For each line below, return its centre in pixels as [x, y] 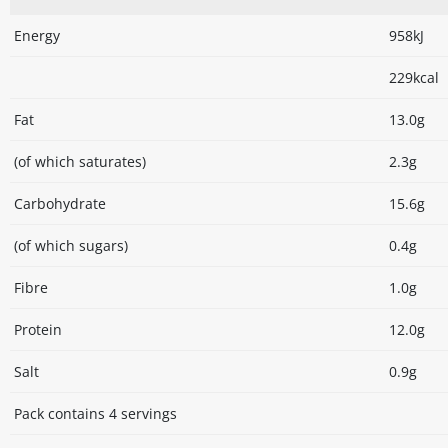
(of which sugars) [71, 246]
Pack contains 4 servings [95, 414]
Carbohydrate [60, 204]
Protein [38, 330]
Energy [37, 36]
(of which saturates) [80, 162]
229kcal [414, 78]
